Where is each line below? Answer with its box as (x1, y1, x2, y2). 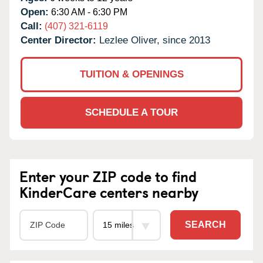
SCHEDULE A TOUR (85, 106, 178, 118)
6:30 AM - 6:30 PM (49, 6, 127, 17)
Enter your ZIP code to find (19, 165, 197, 187)
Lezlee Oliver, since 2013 (99, 34, 210, 46)
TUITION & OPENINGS (79, 68, 184, 80)
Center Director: (21, 34, 99, 46)
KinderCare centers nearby (19, 181, 198, 203)
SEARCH (185, 220, 226, 230)
